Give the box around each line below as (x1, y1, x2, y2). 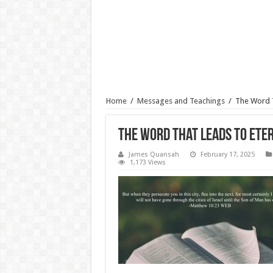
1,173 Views (129, 158, 166, 166)
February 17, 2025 (200, 151, 255, 158)
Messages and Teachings (136, 96, 225, 105)
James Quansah (128, 151, 179, 158)
